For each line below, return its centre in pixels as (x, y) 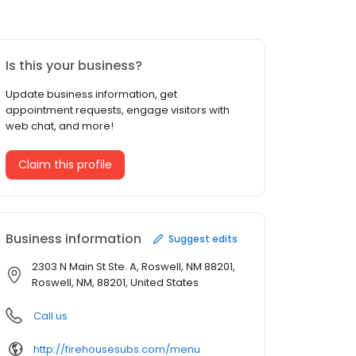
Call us (50, 316)
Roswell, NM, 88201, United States (115, 283)
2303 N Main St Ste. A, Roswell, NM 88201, (133, 267)
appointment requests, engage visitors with (118, 110)
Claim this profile (65, 165)
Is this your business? (74, 66)
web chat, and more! (60, 126)
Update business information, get (91, 95)
